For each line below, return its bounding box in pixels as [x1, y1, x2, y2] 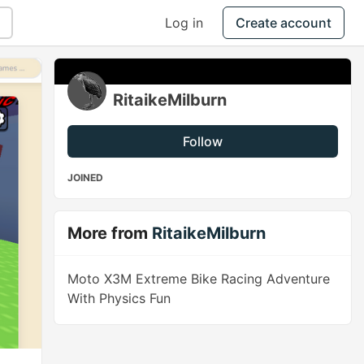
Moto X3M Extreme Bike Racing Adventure [67, 271, 331, 287]
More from [67, 223, 153, 243]
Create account [236, 15, 331, 31]
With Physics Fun [67, 290, 171, 306]
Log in [165, 15, 203, 31]
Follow [183, 133, 223, 149]
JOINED [67, 171, 104, 184]
